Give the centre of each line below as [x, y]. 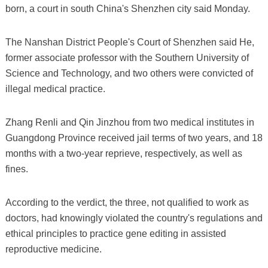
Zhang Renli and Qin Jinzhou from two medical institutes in [130, 122]
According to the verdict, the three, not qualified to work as [127, 202]
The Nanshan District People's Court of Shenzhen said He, [130, 42]
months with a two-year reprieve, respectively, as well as [124, 153]
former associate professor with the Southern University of [127, 57]
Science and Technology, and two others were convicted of [129, 73]
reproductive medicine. [53, 249]
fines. [16, 169]
